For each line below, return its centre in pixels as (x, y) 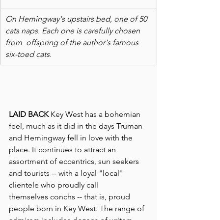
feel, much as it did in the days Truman (77, 126)
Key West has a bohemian (96, 114)
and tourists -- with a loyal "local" (67, 173)
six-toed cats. (28, 54)
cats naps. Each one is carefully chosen (74, 30)
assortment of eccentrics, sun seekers (75, 161)
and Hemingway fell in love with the (72, 137)
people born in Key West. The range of (78, 208)
